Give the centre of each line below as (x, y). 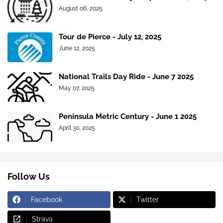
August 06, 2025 (81, 9)
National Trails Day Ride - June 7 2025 (126, 77)
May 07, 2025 (77, 88)
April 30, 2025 (77, 128)
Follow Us (29, 177)
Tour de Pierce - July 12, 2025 (110, 37)
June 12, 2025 (77, 49)
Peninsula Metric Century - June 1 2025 (128, 117)
